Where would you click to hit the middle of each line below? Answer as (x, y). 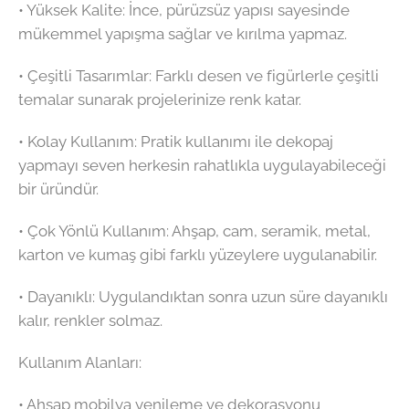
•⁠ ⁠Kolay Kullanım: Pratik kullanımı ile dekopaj (176, 142)
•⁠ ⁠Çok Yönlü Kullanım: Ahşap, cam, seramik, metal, (194, 231)
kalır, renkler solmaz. (90, 321)
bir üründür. (58, 189)
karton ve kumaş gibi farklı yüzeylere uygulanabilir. (198, 255)
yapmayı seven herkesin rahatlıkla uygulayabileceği (202, 166)
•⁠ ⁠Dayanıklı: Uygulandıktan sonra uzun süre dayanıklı (203, 297)
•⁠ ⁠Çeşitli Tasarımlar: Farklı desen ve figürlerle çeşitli (199, 76)
